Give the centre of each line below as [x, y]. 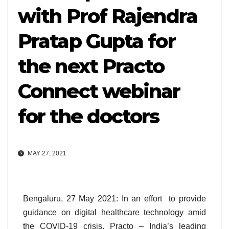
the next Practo [91, 66]
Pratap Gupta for [97, 41]
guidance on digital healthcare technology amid [114, 213]
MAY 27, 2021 [46, 154]
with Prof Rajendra [108, 16]
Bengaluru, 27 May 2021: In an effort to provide [114, 199]
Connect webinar [99, 91]
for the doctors [89, 116]
